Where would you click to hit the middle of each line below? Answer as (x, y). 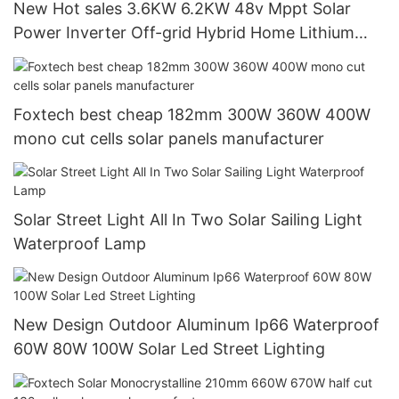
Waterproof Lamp (80, 244)
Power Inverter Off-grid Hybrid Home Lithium (184, 33)
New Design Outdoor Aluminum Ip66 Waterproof (196, 325)
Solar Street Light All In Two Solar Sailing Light (188, 220)
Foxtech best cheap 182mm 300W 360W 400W (169, 114)
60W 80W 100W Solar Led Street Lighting (169, 349)
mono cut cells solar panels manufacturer (169, 138)
